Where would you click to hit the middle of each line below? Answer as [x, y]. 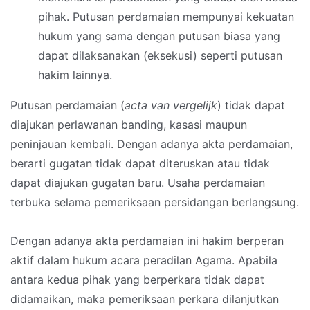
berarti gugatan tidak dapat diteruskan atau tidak [140, 164]
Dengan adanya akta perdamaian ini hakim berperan [147, 241]
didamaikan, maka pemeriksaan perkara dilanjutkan [145, 299]
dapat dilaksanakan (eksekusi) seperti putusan [160, 56]
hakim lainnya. [75, 75]
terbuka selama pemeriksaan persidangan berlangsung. [155, 202]
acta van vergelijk [171, 106]
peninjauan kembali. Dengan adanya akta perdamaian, [152, 144]
